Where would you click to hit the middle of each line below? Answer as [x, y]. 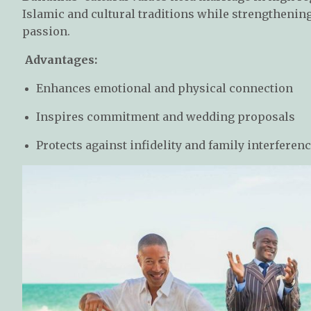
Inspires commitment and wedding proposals [166, 116]
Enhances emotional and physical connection [165, 88]
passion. [46, 31]
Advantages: [60, 59]
